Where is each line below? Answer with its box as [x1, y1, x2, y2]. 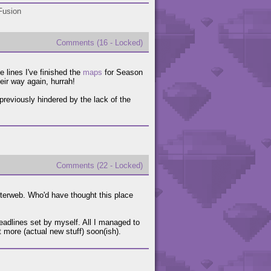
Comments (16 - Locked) [56, 38, 143, 48]
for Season [102, 68, 143, 77]
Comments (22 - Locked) [56, 161, 143, 171]
